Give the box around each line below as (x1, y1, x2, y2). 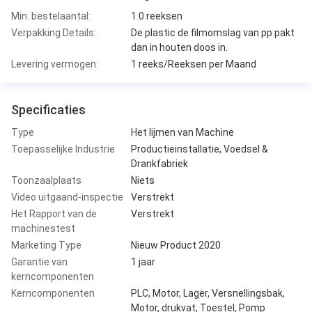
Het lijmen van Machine (131, 126, 234, 138)
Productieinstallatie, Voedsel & (131, 143, 268, 155)
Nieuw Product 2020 (131, 239, 221, 251)
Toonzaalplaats (11, 174, 81, 186)
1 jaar (131, 256, 155, 267)
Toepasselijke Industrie (11, 143, 115, 155)
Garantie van (11, 256, 68, 267)
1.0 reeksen (131, 10, 182, 22)
